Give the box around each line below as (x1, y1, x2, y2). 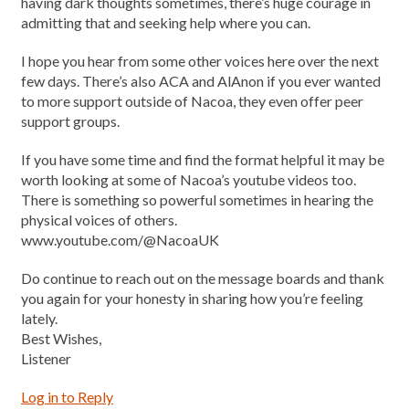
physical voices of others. (21, 211, 177, 228)
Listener (21, 350, 71, 367)
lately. (21, 309, 58, 327)
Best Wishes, (21, 330, 101, 347)
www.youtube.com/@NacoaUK (21, 231, 219, 248)
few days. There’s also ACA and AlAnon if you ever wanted (21, 72, 381, 89)
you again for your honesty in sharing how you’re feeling (21, 289, 363, 307)
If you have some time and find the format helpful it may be (21, 151, 384, 168)
